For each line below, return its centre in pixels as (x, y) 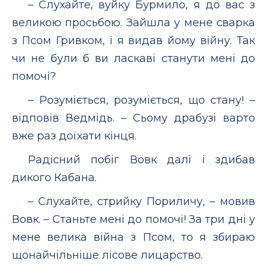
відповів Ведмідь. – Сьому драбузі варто (133, 118)
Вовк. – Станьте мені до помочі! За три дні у (133, 219)
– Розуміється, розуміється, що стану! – (142, 100)
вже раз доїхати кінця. (74, 136)
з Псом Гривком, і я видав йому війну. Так (133, 40)
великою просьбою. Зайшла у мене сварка (133, 22)
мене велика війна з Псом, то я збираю (133, 237)
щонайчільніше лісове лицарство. (107, 255)
